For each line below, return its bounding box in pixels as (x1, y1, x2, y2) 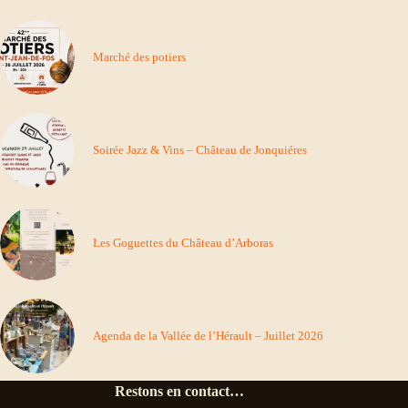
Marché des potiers (93, 49, 186, 64)
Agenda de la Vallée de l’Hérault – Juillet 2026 (93, 328, 323, 342)
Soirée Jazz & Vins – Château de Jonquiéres (93, 142, 307, 157)
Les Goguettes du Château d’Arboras (93, 235, 273, 250)
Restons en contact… (115, 383, 245, 400)
